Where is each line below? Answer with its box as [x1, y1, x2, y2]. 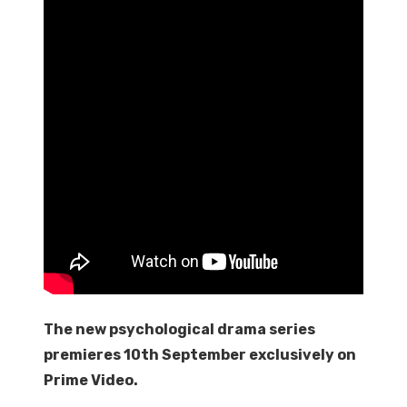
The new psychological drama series [44, 321, 315, 338]
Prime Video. [44, 372, 138, 389]
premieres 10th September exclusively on [44, 346, 356, 363]
